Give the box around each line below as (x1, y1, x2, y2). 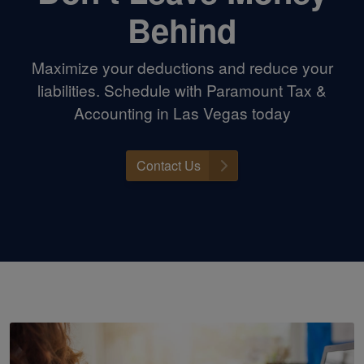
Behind (128, 6, 236, 53)
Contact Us (136, 155, 201, 175)
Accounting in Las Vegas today (73, 101, 291, 123)
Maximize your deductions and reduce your (31, 55, 333, 78)
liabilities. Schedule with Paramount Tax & (37, 78, 327, 101)
